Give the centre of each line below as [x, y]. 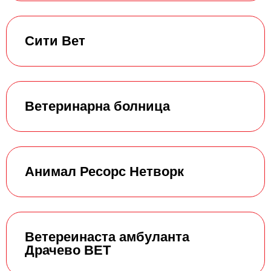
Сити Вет [55, 41]
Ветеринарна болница [97, 106]
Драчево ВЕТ [68, 250]
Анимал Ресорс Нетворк [104, 171]
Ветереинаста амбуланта [107, 237]
